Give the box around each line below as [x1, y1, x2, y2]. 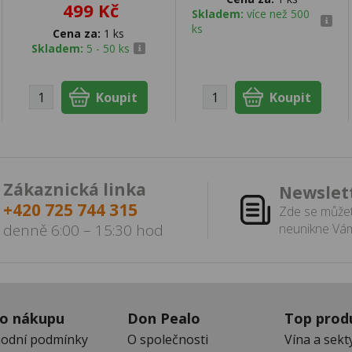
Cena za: [53, 25, 101, 41]
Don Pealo [127, 308, 200, 328]
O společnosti [127, 330, 208, 348]
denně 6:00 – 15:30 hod [3, 220, 163, 241]
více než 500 [246, 5, 310, 21]
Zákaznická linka [3, 178, 146, 201]
